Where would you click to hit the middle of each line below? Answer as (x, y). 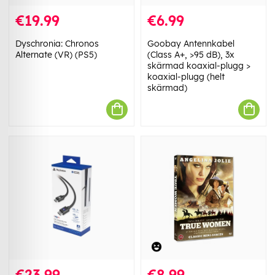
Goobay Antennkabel (191, 43)
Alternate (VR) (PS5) (56, 54)
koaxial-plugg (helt (186, 76)
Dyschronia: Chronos (57, 43)
